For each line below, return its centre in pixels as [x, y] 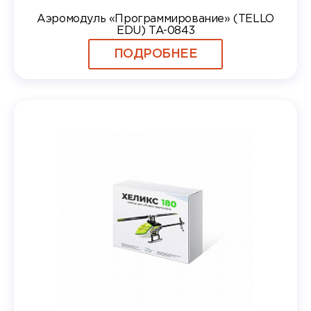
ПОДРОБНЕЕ [155, 54]
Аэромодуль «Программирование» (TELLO [155, 19]
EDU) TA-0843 [155, 31]
